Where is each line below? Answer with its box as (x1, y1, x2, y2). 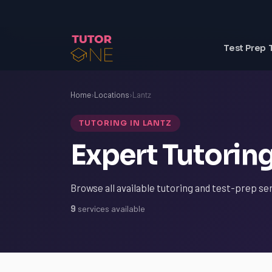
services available (76, 203, 145, 214)
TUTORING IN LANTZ (79, 118, 172, 127)
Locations (94, 90, 129, 100)
